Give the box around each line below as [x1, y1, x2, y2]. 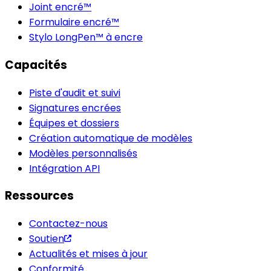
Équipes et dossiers [29, 116, 119, 130]
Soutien [29, 232, 64, 246]
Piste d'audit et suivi [29, 85, 120, 100]
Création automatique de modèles [29, 131, 192, 145]
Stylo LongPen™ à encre [29, 30, 143, 45]
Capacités [5, 56, 67, 73]
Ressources [5, 188, 74, 204]
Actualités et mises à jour [29, 247, 148, 261]
